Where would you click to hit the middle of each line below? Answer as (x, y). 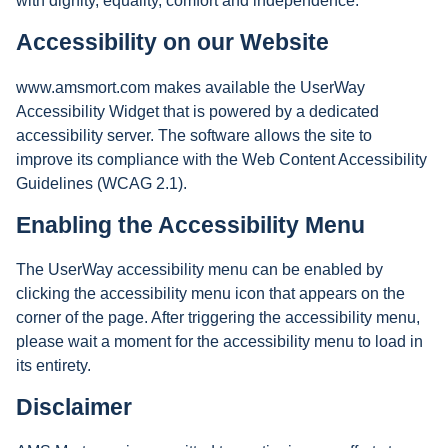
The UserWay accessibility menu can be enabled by (199, 269)
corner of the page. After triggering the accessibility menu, (218, 317)
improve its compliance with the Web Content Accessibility (221, 159)
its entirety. (53, 365)
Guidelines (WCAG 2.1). (101, 183)
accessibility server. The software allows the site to (194, 135)
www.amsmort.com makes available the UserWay (190, 87)
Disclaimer (74, 407)
